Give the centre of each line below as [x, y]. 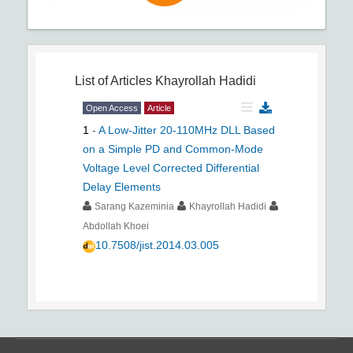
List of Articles [113, 81]
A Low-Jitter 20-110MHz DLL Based [187, 130]
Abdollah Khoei [116, 227]
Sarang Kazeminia [134, 207]
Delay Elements [122, 187]
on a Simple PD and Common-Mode [173, 149]
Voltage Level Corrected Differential [171, 168]
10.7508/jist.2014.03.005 [157, 245]
